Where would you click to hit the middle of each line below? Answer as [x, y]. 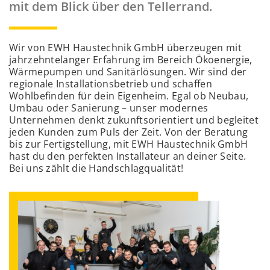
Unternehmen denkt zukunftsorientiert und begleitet [134, 120]
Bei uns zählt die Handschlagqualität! [96, 168]
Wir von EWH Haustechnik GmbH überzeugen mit [125, 48]
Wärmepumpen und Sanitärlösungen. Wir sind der [128, 72]
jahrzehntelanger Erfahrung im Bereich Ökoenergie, [131, 60]
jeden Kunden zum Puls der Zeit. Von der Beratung [129, 132]
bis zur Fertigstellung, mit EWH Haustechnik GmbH [129, 144]
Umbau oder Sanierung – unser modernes [109, 108]
